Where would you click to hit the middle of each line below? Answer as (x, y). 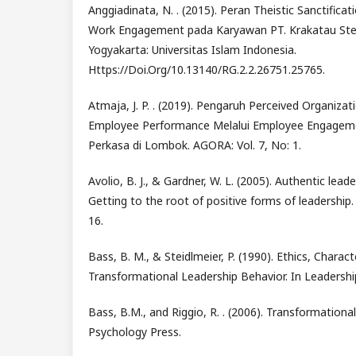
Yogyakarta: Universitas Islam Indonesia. (192, 50)
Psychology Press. (134, 332)
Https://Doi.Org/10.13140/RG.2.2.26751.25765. (206, 70)
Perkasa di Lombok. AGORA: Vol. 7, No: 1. (194, 145)
